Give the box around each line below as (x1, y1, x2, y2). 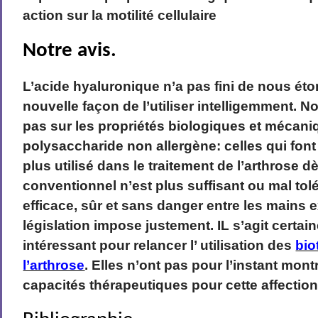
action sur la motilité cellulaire (23, 8, 217, 23)
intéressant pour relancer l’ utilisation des (23, 238, 292, 253)
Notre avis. (23, 41, 117, 61)
